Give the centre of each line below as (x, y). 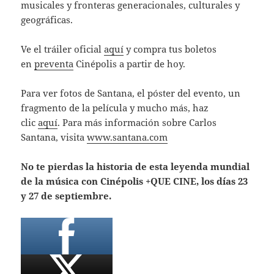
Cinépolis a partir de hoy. (130, 63)
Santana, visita (54, 137)
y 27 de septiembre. (66, 195)
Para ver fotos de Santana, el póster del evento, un (131, 93)
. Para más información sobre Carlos (137, 122)
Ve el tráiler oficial (63, 49)
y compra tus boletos (170, 49)
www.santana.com (128, 137)
